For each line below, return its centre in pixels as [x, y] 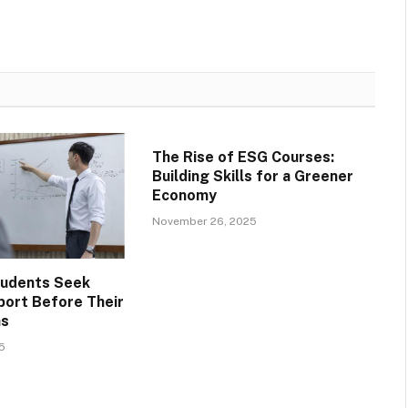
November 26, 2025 [204, 222]
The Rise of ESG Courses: [243, 158]
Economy [184, 196]
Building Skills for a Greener [252, 177]
